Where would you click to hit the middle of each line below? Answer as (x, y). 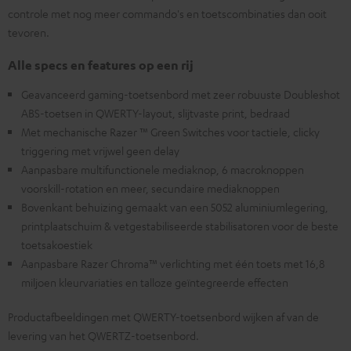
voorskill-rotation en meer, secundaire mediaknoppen (150, 188)
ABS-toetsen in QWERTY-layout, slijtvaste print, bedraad (156, 112)
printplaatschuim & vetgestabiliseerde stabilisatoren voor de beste (180, 225)
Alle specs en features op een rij (101, 65)
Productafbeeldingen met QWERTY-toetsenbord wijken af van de (163, 316)
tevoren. (29, 32)
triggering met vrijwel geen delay (100, 150)
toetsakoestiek (57, 244)
